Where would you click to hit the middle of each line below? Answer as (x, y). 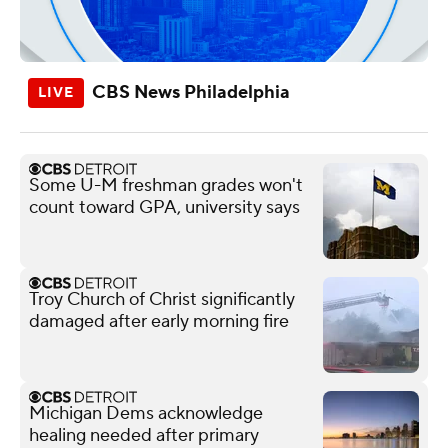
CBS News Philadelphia (191, 92)
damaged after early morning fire (159, 321)
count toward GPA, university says (164, 207)
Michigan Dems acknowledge (146, 413)
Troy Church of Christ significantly (162, 299)
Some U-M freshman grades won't (166, 185)
